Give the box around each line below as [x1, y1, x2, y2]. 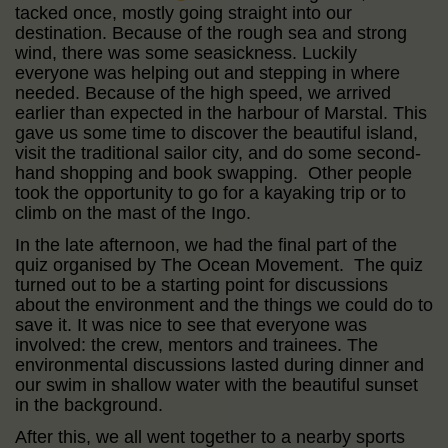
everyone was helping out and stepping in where [15, 62, 400, 83]
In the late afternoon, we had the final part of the [15, 234, 397, 255]
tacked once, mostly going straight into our [15, 2, 352, 23]
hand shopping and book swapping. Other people [15, 162, 412, 183]
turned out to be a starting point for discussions [15, 274, 388, 295]
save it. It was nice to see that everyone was [15, 314, 367, 335]
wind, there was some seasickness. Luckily [15, 42, 357, 63]
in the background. [15, 394, 163, 415]
